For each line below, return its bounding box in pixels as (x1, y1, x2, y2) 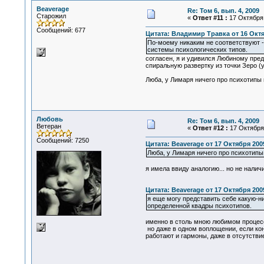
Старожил (36, 12, 66, 19)
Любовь (36, 115, 63, 123)
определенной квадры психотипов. (147, 202, 252, 210)
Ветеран (36, 123, 61, 130)
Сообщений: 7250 (36, 137, 89, 144)
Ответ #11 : (192, 14, 227, 21)
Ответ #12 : (192, 124, 228, 131)
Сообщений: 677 (36, 27, 85, 34)
